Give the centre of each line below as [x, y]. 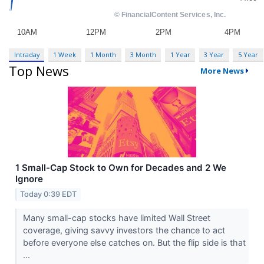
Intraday [27, 54]
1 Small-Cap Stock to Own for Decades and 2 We [121, 168]
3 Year [214, 54]
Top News [39, 71]
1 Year [180, 54]
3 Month [143, 54]
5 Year [248, 54]
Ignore [29, 179]
